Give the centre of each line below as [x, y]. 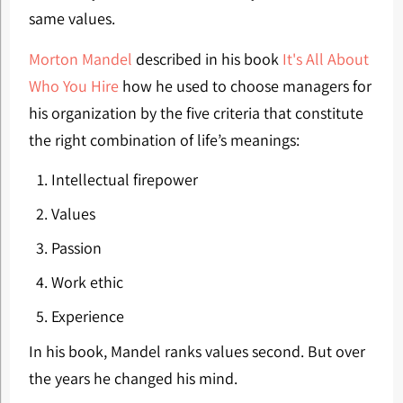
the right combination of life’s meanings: [164, 140]
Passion [76, 248]
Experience [87, 316]
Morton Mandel [80, 59]
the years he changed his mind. [133, 378]
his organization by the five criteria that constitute [196, 113]
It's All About [325, 59]
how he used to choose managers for [245, 86]
